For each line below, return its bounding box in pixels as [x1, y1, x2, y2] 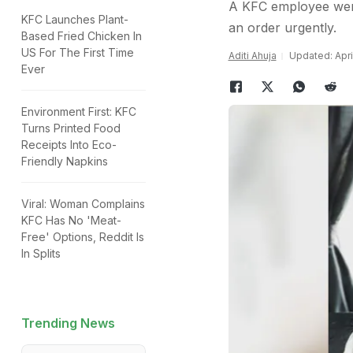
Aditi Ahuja [228, 50, 277, 61]
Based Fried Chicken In [21, 29, 142, 43]
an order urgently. [228, 20, 336, 35]
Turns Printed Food [21, 121, 121, 135]
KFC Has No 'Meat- [21, 214, 121, 227]
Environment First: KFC [21, 105, 136, 118]
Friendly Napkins [21, 154, 108, 168]
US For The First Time [21, 46, 134, 59]
